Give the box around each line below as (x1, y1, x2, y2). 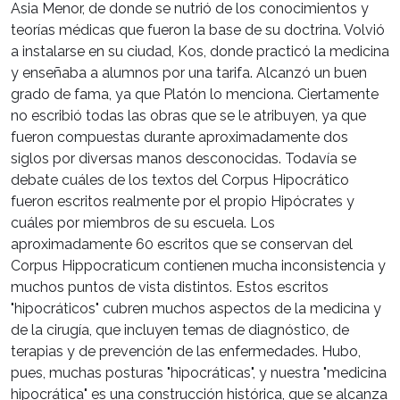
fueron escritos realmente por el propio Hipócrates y (11, 192, 354, 210)
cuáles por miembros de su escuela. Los (11, 213, 275, 231)
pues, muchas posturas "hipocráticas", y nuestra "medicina (11, 363, 387, 381)
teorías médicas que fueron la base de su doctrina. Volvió (11, 21, 385, 38)
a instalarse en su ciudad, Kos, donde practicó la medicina (11, 42, 389, 60)
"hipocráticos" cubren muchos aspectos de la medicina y (11, 299, 381, 317)
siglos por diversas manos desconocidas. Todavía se (11, 149, 356, 167)
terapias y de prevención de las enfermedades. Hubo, (11, 342, 361, 360)
